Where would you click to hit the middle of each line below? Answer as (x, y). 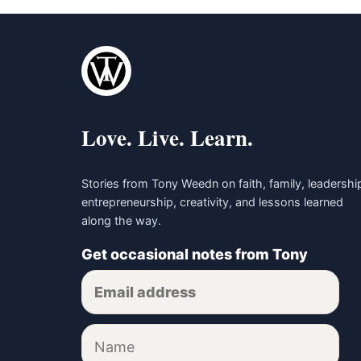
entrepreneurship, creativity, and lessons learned (213, 201)
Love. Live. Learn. (168, 138)
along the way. (122, 220)
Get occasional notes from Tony (195, 254)
